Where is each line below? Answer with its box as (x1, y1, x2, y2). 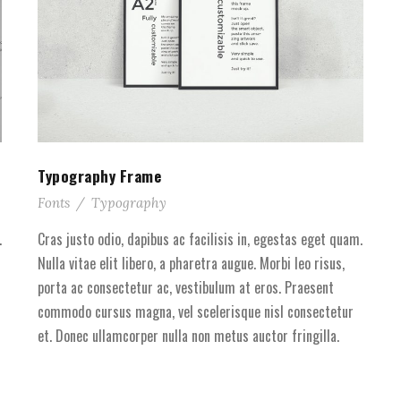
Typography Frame (38, 164, 162, 187)
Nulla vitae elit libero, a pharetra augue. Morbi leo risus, (38, 252, 346, 274)
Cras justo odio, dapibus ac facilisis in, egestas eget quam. (38, 227, 363, 250)
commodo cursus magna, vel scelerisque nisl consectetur (38, 300, 354, 322)
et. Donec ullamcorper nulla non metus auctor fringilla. (38, 324, 340, 346)
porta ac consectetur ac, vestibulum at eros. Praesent (38, 276, 335, 298)
